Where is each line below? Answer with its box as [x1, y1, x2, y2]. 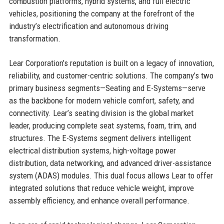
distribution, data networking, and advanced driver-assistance [8, 157, 211, 168]
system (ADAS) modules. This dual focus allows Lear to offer [8, 170, 213, 180]
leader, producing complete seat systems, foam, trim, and [8, 120, 196, 130]
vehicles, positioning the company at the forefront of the [8, 8, 194, 18]
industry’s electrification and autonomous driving [8, 20, 168, 31]
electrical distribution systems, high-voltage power [8, 145, 176, 155]
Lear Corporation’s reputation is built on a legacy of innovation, [8, 57, 214, 68]
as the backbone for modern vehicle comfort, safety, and [8, 95, 194, 105]
